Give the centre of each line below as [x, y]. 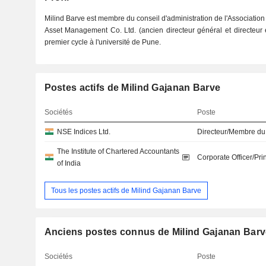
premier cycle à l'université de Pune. [102, 42]
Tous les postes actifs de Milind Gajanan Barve [126, 190]
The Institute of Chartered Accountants [118, 151]
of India [69, 163]
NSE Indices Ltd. [83, 132]
